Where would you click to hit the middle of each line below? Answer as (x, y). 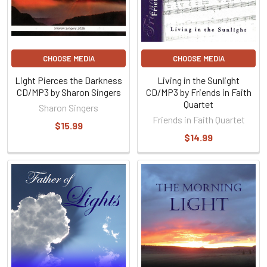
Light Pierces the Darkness (69, 80)
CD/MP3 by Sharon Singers (69, 92)
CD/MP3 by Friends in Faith (198, 92)
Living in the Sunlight (198, 80)
